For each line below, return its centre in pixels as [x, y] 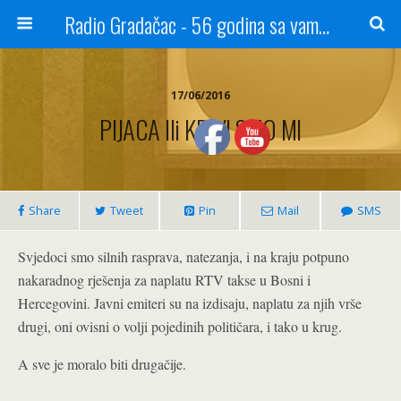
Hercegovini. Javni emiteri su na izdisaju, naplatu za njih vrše [190, 303]
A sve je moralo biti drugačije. [102, 364]
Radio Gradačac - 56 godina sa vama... [324, 24]
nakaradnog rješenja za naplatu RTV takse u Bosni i [164, 280]
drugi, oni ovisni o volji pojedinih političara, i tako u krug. [180, 326]
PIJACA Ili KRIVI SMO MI [200, 129]
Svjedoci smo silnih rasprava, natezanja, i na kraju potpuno [183, 256]
